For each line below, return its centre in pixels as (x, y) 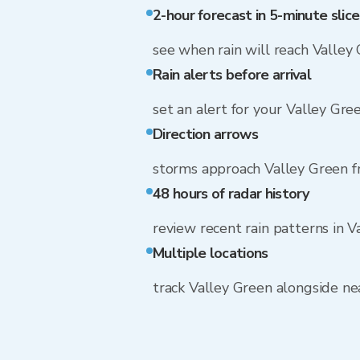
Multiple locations (211, 253)
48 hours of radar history (231, 194)
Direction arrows (205, 134)
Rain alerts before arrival (232, 75)
